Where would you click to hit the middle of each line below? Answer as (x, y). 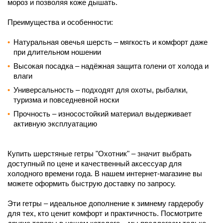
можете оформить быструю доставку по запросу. (92, 183)
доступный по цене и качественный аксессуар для (95, 163)
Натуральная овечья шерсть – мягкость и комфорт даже (111, 42)
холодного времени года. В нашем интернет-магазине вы (105, 173)
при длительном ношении (57, 52)
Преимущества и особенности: (60, 22)
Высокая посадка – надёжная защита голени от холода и (111, 66)
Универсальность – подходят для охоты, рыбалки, (101, 90)
